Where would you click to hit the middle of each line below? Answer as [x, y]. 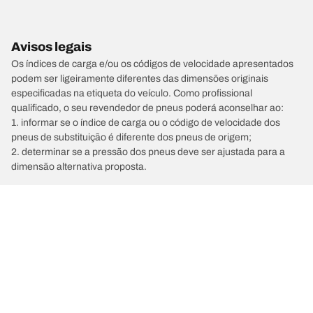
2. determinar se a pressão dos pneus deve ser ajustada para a [148, 152]
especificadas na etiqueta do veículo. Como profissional [132, 93]
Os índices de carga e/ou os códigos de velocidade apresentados [152, 64]
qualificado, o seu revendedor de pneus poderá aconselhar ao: [147, 108]
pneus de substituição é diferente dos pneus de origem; [131, 137]
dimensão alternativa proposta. [79, 166]
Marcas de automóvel [86, 252]
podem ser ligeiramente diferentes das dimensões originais [140, 78]
